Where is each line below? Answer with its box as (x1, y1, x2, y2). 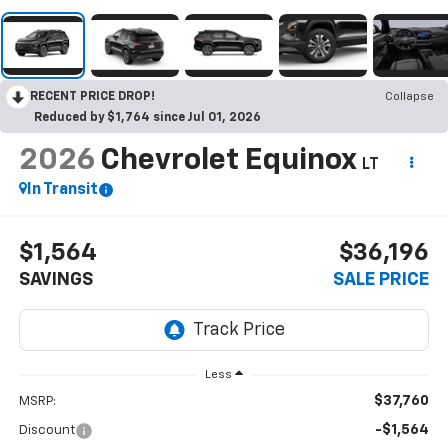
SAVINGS (18, 270, 93, 289)
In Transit (26, 182, 98, 199)
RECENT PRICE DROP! (30, 91, 155, 104)
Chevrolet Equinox (99, 146, 356, 177)
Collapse (385, 91, 434, 104)
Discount (18, 424, 75, 438)
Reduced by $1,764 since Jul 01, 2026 (34, 112, 261, 125)
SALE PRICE (333, 270, 430, 289)
